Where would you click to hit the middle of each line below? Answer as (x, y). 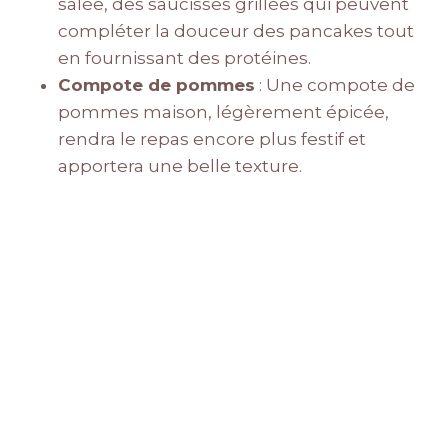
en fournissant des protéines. (184, 58)
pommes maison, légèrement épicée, (223, 112)
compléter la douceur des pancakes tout (236, 31)
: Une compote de (335, 85)
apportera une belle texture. (180, 166)
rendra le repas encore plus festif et (212, 139)
